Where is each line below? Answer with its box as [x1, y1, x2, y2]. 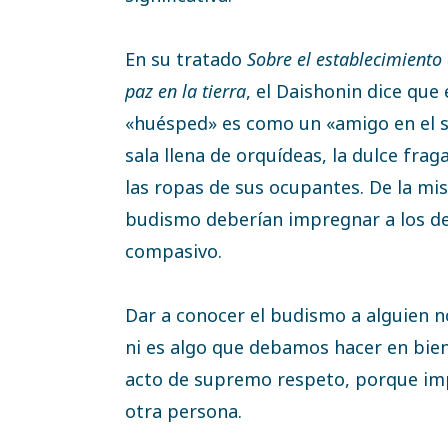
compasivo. [125, 238, 222, 263]
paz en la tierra [125, 78, 246, 103]
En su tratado [125, 46, 247, 71]
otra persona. [125, 398, 242, 423]
